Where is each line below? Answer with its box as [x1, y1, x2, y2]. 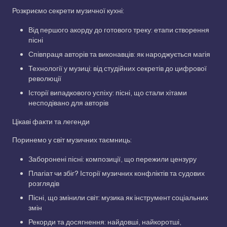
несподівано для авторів [28, 98, 108, 108]
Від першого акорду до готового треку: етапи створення [28, 25, 209, 35]
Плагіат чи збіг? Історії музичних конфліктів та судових [28, 169, 205, 178]
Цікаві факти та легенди [12, 117, 90, 127]
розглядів [28, 179, 59, 188]
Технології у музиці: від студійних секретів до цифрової [28, 64, 207, 73]
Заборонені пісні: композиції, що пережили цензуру [28, 155, 197, 164]
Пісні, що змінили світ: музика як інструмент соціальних [28, 193, 208, 203]
